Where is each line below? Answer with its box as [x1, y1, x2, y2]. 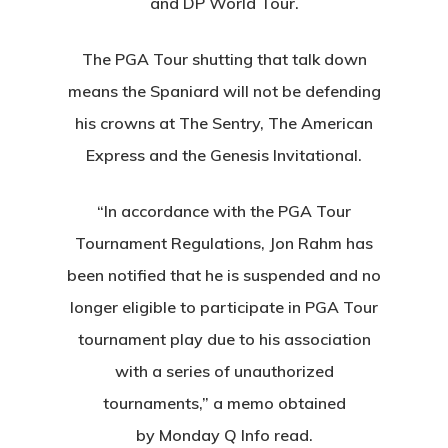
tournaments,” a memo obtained [102, 393, 346, 413]
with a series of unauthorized [114, 361, 334, 381]
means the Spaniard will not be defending [67, 81, 381, 101]
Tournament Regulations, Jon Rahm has [75, 233, 373, 253]
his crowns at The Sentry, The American [75, 113, 373, 133]
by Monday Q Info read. [135, 425, 313, 445]
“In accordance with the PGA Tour [97, 201, 351, 221]
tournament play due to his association [77, 329, 371, 349]
